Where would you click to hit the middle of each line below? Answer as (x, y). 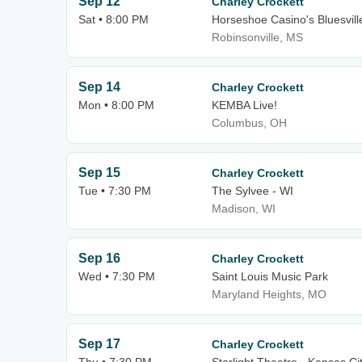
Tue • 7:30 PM (115, 191)
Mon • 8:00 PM (116, 105)
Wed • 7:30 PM (117, 276)
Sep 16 (99, 258)
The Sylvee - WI (253, 191)
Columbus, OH (249, 123)
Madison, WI (244, 208)
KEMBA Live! (244, 105)
